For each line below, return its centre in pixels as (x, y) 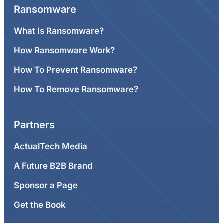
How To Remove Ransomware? (76, 89)
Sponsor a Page (46, 185)
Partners (34, 125)
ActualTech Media (51, 146)
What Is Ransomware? (59, 31)
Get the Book (40, 204)
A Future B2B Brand (53, 166)
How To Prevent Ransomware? (76, 69)
